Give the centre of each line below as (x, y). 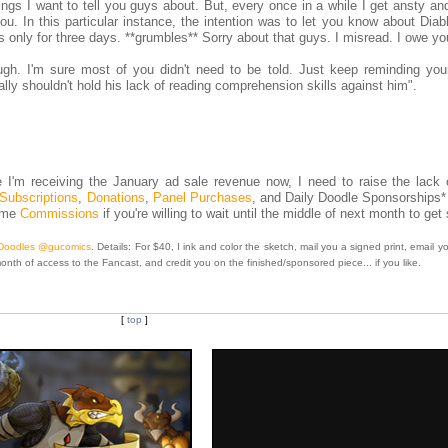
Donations (115, 197)
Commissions (59, 213)
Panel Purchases (202, 197)
